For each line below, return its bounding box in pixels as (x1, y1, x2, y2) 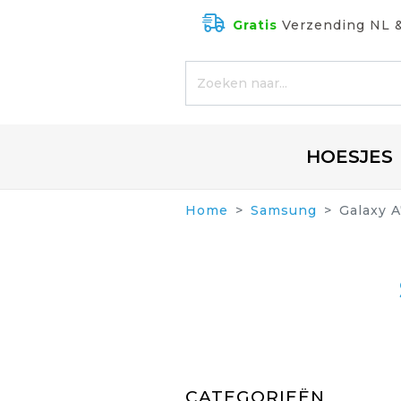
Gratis (232, 17, 277, 33)
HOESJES (305, 146, 393, 167)
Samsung (251, 202, 317, 218)
